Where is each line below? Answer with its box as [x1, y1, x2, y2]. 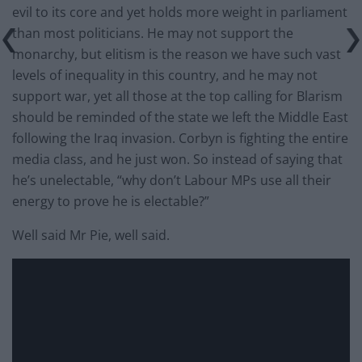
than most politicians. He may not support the [12, 23, 293, 42]
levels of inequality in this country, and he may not [12, 65, 318, 84]
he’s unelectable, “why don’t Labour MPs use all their [12, 170, 331, 189]
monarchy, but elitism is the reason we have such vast [12, 44, 341, 63]
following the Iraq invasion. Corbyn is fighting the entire [12, 128, 348, 147]
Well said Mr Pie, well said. [12, 225, 170, 244]
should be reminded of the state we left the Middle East [12, 107, 348, 126]
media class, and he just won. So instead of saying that [12, 149, 343, 168]
